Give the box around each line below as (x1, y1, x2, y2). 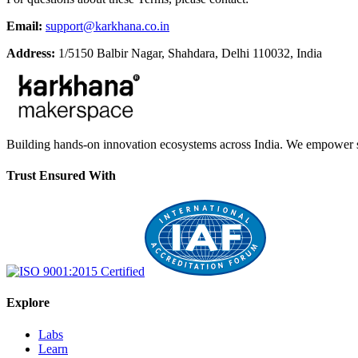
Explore (6, 296, 50, 310)
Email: (6, 18, 42, 33)
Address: (6, 46, 55, 60)
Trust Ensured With (6, 168, 116, 182)
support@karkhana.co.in (46, 18, 169, 33)
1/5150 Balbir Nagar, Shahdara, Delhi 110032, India (55, 46, 322, 60)
